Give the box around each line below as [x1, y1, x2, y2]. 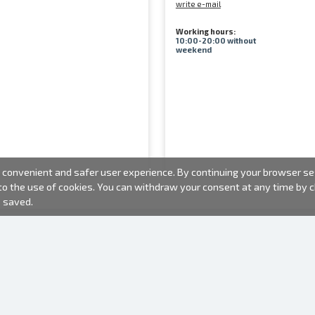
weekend [175, 45, 212, 54]
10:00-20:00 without [175, 36, 256, 45]
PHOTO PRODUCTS [188, 291, 276, 301]
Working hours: [175, 27, 236, 36]
